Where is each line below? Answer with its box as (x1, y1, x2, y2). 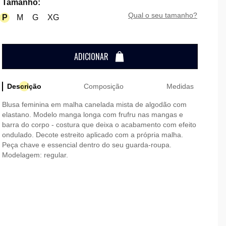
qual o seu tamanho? (133, 11, 197, 19)
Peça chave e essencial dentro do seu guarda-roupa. (2, 140, 172, 149)
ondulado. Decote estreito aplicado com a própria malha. (2, 130, 183, 139)
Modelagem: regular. (2, 150, 68, 159)
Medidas (166, 82, 194, 90)
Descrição (7, 82, 41, 90)
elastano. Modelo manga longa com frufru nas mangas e (2, 110, 183, 119)
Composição (84, 82, 124, 90)
